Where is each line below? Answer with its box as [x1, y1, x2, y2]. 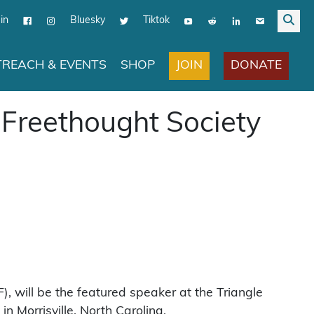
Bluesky [70, 14, 105, 25]
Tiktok [143, 14, 170, 25]
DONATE [231, 58, 282, 71]
